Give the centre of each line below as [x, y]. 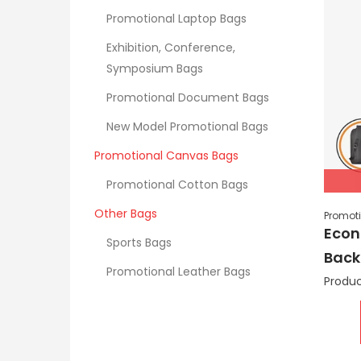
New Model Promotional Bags [187, 127]
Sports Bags [139, 243]
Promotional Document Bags [188, 98]
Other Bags [126, 214]
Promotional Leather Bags [178, 272]
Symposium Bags [155, 68]
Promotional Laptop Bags [176, 19]
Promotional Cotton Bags [177, 185]
